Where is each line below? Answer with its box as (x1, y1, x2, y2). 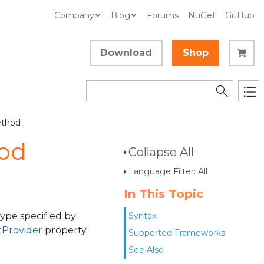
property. (42, 225, 88, 236)
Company (54, 10, 94, 21)
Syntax (128, 210, 156, 221)
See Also (128, 245, 164, 255)
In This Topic (124, 187, 203, 201)
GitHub (225, 10, 255, 21)
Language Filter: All (128, 166, 207, 177)
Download (100, 47, 152, 58)
